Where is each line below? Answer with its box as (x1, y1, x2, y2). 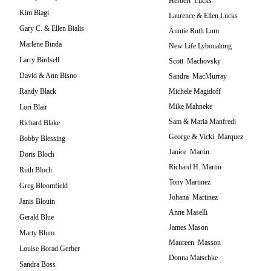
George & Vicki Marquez (169, 132, 243, 141)
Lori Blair (19, 103, 47, 111)
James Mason (169, 223, 208, 232)
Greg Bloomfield (19, 181, 68, 190)
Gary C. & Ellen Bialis (19, 24, 84, 33)
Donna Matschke (169, 253, 258, 262)
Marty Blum (19, 229, 54, 237)
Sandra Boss (19, 260, 56, 269)
